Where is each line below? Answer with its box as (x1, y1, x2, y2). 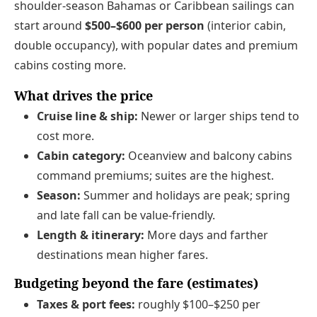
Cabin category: (37, 148, 125, 164)
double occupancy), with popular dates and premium (14, 37, 298, 53)
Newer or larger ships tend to (138, 108, 299, 125)
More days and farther (144, 227, 268, 243)
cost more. (37, 128, 94, 144)
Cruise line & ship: (37, 108, 138, 125)
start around (14, 17, 85, 33)
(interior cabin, (204, 17, 286, 33)
